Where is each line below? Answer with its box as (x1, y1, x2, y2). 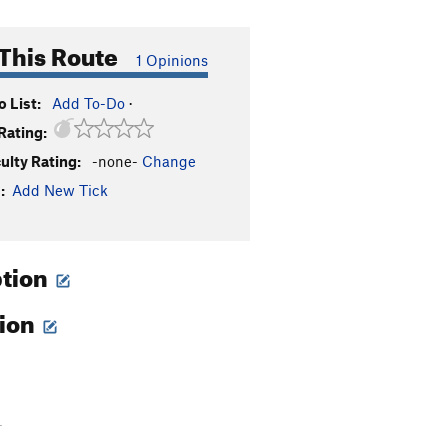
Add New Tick (12, 181, 108, 199)
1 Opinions (136, 51, 208, 69)
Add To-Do (52, 94, 125, 112)
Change (142, 152, 196, 170)
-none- (92, 152, 138, 170)
